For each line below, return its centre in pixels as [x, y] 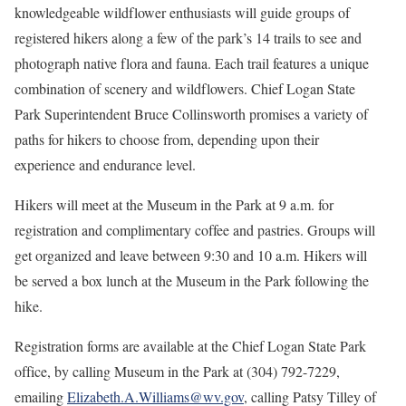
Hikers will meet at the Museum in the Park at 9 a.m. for [174, 204]
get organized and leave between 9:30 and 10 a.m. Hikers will [191, 255]
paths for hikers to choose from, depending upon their [167, 139]
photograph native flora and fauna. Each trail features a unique [192, 63]
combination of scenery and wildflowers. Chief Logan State [185, 88]
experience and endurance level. [105, 164]
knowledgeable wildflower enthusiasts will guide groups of [182, 12]
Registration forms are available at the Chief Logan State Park [190, 346]
